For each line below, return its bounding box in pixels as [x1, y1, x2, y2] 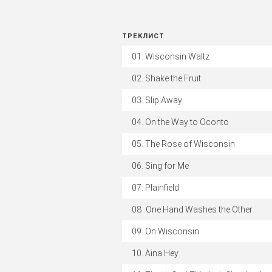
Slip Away [145, 95, 182, 105]
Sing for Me [145, 161, 189, 171]
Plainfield [145, 183, 179, 192]
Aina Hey [145, 248, 178, 258]
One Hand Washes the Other [146, 205, 253, 214]
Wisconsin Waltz [145, 52, 209, 61]
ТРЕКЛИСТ [122, 32, 168, 40]
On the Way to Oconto [145, 117, 229, 127]
